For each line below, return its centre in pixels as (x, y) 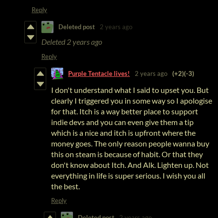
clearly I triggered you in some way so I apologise (132, 100)
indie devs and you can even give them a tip (122, 122)
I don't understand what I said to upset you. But (130, 90)
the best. (65, 186)
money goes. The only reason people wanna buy (130, 143)
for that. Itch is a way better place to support (125, 111)
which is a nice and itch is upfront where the (123, 132)
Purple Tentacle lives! (99, 74)
